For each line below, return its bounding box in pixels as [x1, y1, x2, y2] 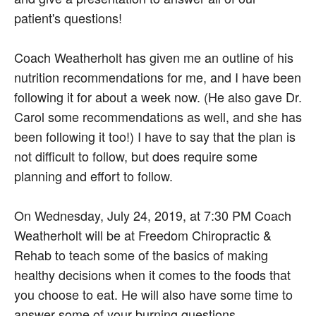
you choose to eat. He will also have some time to [14, 285, 293, 303]
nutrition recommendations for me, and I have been [14, 68, 301, 86]
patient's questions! [14, 8, 122, 27]
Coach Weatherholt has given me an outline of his [14, 48, 293, 66]
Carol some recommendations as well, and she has [14, 107, 302, 126]
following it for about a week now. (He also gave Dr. [14, 87, 302, 106]
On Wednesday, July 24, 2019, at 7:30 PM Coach [14, 206, 291, 224]
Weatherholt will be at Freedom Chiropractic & [14, 226, 272, 244]
